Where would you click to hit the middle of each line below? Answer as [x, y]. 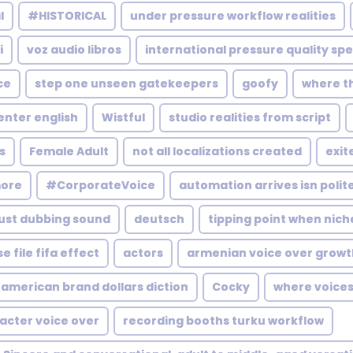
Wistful [123, 117]
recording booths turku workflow [223, 321]
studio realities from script [250, 117]
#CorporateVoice [100, 185]
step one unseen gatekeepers [126, 84]
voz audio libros [74, 50]
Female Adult [69, 151]
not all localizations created [217, 151]
